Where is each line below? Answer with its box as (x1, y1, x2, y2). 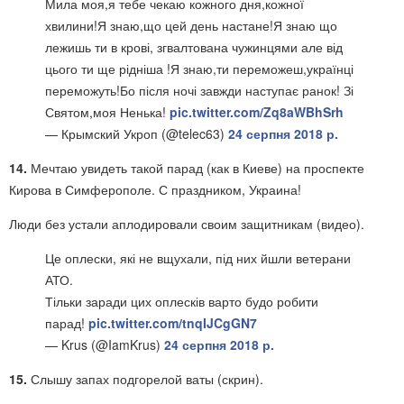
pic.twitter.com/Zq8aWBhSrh (170, 103, 344, 121)
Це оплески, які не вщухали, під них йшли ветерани (45, 249, 351, 267)
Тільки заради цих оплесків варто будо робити (45, 292, 318, 310)
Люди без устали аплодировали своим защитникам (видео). (9, 215, 364, 233)
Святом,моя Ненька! (45, 103, 170, 121)
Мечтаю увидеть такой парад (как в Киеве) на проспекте (31, 159, 364, 177)
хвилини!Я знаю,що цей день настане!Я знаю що (45, 16, 337, 34)
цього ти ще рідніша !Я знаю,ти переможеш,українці (45, 60, 353, 78)
